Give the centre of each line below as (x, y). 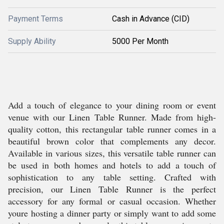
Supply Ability (32, 41)
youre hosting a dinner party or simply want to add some (112, 213)
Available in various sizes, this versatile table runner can (112, 153)
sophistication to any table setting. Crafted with (112, 177)
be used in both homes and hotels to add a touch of (112, 165)
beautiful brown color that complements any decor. (112, 141)
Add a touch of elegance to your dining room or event (112, 105)
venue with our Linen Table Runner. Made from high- (112, 117)
